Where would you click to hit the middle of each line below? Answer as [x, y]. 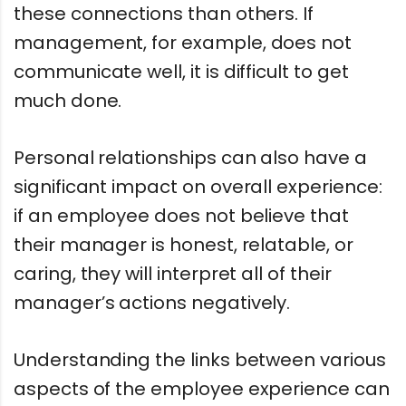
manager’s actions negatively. [152, 302]
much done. [68, 101]
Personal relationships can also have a [190, 157]
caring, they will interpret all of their [173, 273]
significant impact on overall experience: [198, 186]
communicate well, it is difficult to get [181, 72]
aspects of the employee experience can [202, 388]
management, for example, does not [183, 43]
